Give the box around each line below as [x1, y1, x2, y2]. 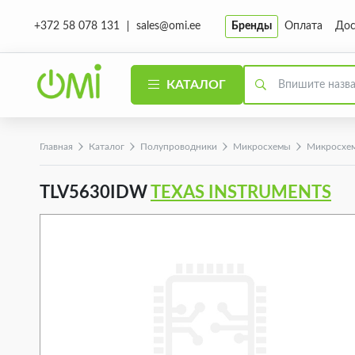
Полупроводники [140, 142, 217, 151]
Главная [40, 142, 73, 151]
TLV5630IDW [40, 184, 151, 201]
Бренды [231, 20, 272, 32]
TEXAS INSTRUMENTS [151, 184, 331, 201]
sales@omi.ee [136, 20, 200, 32]
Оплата [284, 20, 323, 32]
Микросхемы [233, 142, 291, 151]
